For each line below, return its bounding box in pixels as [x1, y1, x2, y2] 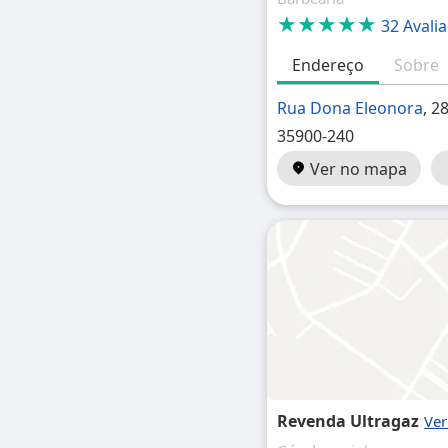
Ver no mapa [306, 158, 408, 180]
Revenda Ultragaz [277, 410, 420, 432]
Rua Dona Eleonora [277, 97, 424, 119]
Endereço [292, 54, 365, 76]
